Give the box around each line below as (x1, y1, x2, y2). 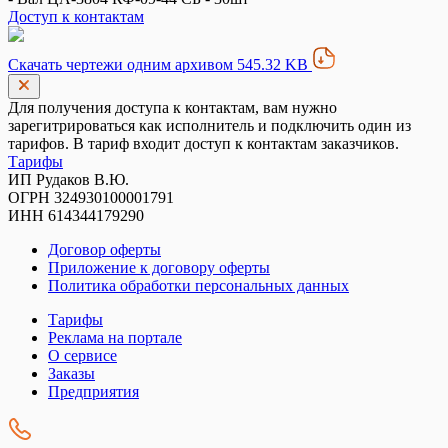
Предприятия (48, 383, 139, 400)
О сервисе (48, 347, 117, 364)
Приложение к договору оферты (48, 259, 270, 276)
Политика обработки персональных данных (48, 277, 349, 294)
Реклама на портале (48, 329, 182, 346)
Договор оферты (48, 241, 161, 258)
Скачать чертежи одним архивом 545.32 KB (8, 56, 312, 73)
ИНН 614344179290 (8, 207, 144, 224)
